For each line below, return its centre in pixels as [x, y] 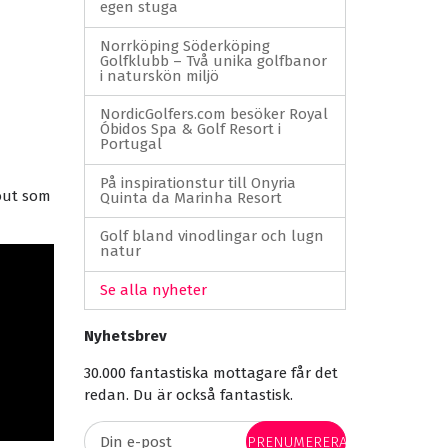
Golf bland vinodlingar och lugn [211, 236]
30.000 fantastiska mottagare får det [210, 373]
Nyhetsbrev [125, 336]
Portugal [130, 144]
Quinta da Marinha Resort [190, 197]
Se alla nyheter [153, 289]
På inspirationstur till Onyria [197, 182]
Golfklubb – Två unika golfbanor [213, 60]
